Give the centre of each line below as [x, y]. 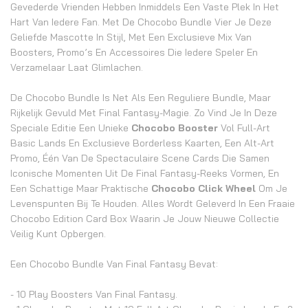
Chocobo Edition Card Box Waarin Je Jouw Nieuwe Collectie [145, 219]
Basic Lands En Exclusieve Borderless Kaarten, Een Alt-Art [142, 143]
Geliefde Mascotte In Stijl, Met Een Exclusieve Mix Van [131, 37]
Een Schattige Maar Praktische [81, 188]
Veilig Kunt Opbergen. [58, 234]
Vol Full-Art [244, 128]
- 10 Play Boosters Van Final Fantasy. [94, 294]
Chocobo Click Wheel [203, 188]
